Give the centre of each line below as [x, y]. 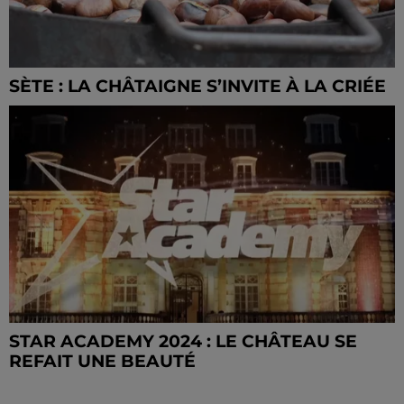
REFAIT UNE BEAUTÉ [102, 361]
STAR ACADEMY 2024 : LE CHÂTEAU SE [183, 341]
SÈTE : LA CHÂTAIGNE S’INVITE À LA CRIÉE [197, 87]
